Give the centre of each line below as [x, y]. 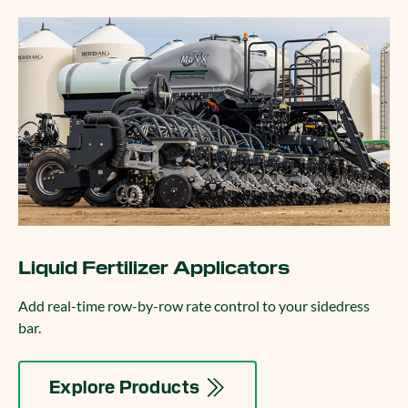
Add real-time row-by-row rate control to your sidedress [194, 306]
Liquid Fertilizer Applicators [154, 268]
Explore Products [125, 387]
